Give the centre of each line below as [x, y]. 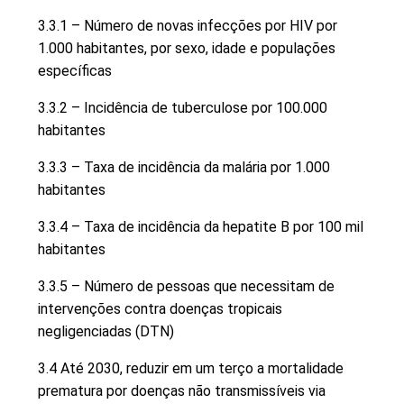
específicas [75, 70]
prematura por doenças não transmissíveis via [182, 390]
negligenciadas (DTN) [106, 331]
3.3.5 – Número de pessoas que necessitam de [186, 286]
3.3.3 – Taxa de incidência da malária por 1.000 [184, 167]
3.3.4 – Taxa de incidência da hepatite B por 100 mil [201, 226]
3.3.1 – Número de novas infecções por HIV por [188, 25]
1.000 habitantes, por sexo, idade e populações [187, 48]
